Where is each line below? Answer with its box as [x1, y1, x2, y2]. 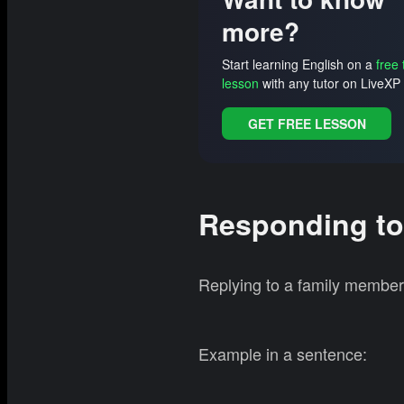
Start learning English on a [222, 55, 376, 74]
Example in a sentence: [198, 341, 367, 365]
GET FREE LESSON [247, 114, 366, 133]
